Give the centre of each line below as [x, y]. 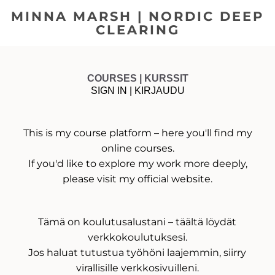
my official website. [166, 179]
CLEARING [137, 30]
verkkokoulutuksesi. [137, 237]
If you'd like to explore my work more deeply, [137, 164]
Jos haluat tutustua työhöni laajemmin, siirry [137, 253]
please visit [91, 179]
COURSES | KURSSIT [137, 78]
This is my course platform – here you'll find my [137, 133]
